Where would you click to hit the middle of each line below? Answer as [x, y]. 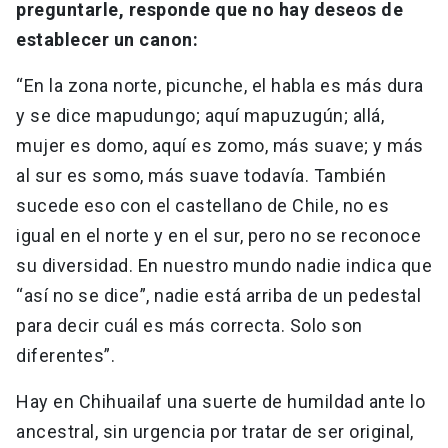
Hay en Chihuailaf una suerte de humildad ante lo [220, 402]
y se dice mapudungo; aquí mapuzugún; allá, [200, 116]
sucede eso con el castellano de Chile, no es [202, 206]
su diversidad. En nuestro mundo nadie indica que [224, 266]
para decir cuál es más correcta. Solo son [189, 326]
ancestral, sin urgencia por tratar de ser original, [215, 432]
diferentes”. [68, 356]
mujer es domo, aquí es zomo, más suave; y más [220, 146]
